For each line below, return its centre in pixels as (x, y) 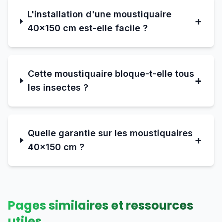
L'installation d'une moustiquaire (99, 14)
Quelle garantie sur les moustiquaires (111, 133)
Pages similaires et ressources (101, 205)
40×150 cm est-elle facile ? (87, 28)
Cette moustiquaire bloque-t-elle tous (111, 74)
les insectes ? (58, 87)
